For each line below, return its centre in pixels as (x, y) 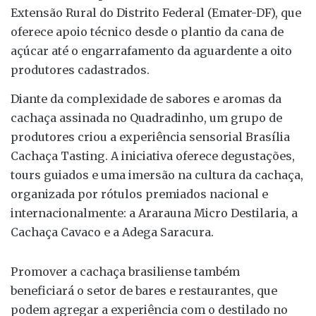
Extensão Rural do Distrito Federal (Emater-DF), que (156, 12)
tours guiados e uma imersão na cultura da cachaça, (157, 175)
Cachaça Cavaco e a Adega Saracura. (112, 232)
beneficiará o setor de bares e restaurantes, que (144, 290)
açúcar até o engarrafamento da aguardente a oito (151, 50)
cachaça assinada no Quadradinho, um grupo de (146, 118)
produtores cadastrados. (80, 69)
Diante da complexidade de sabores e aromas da (146, 99)
